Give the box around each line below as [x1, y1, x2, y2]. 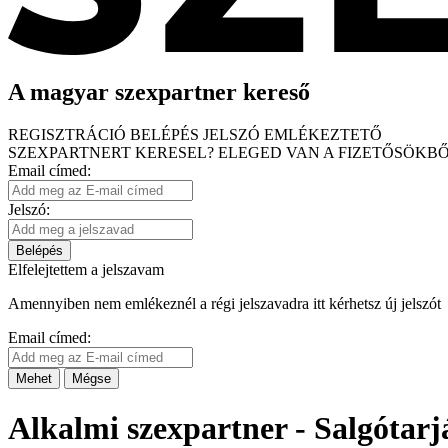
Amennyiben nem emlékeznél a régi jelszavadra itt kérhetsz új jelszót [8, 294, 441, 312]
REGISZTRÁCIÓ [8, 125, 130, 143]
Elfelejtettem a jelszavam [8, 260, 164, 278]
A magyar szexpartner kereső [8, 78, 310, 105]
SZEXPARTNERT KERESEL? [8, 143, 214, 161]
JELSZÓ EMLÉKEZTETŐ [203, 125, 382, 143]
